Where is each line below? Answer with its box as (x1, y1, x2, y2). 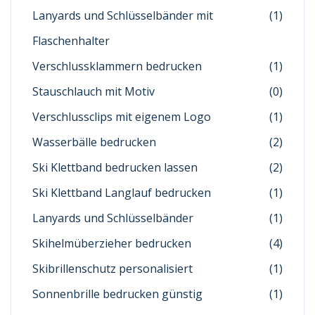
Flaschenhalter (32, 33, 110, 49)
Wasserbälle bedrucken (32, 134, 156, 150)
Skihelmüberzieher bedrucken (32, 236, 191, 251)
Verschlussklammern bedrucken (32, 58, 202, 74)
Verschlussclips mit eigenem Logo (32, 109, 211, 124)
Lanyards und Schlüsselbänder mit (32, 8, 213, 23)
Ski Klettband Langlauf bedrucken (32, 185, 211, 200)
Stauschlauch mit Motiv (32, 84, 155, 99)
